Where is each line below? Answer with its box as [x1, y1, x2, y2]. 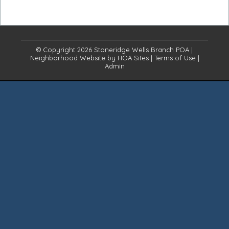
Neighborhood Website [30, 53, 105, 62]
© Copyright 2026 [36, 45, 94, 54]
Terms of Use [154, 53, 196, 62]
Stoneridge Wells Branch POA [94, 45, 189, 54]
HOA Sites [117, 53, 149, 62]
